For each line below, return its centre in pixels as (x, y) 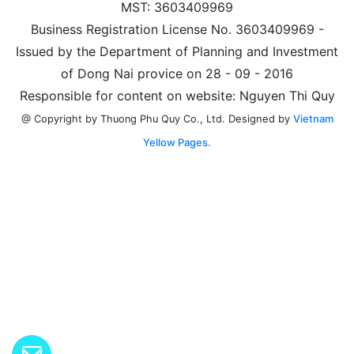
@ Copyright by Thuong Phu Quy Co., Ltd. (124, 119)
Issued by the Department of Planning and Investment (177, 51)
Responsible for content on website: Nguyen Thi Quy (177, 95)
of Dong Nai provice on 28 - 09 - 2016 (177, 73)
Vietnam (313, 118)
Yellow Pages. (177, 142)
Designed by (260, 118)
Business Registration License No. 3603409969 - (177, 29)
